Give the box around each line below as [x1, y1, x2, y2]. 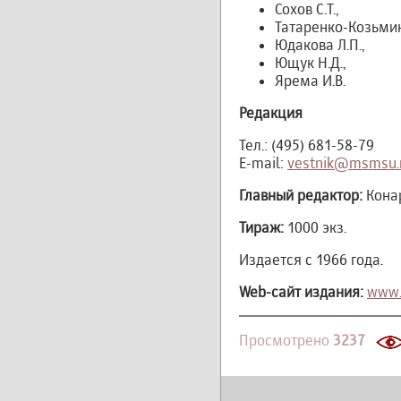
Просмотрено [239, 331, 333, 350]
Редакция [239, 104, 303, 122]
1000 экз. [284, 218, 346, 236]
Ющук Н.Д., [275, 54, 346, 72]
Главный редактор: [239, 186, 363, 204]
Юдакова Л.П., [275, 36, 364, 54]
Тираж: [239, 218, 284, 236]
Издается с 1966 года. [239, 251, 383, 269]
